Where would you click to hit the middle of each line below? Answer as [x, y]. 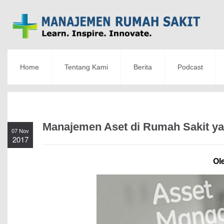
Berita [143, 67]
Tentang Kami [86, 67]
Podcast [190, 67]
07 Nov [20, 131]
